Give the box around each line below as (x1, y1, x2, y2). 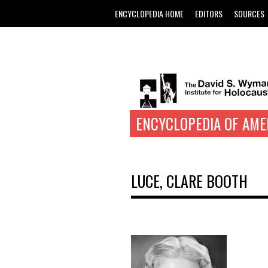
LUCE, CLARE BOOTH (131, 169, 248, 193)
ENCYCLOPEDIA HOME (115, 7, 184, 20)
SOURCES (234, 7, 264, 20)
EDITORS (195, 7, 223, 20)
